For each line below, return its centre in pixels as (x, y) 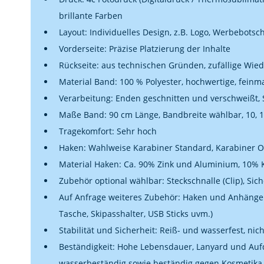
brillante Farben (91, 16)
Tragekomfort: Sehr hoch (108, 131)
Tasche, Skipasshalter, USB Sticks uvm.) (137, 214)
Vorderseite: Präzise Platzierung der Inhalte (145, 49)
